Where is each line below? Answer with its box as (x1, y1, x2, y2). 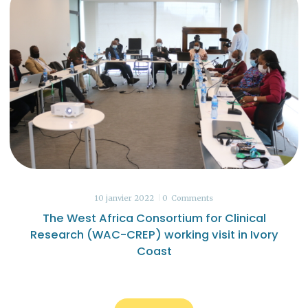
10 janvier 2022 (94, 192, 154, 203)
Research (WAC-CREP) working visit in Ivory (30, 226, 278, 243)
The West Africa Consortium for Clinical (42, 210, 266, 226)
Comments (171, 192, 214, 203)
